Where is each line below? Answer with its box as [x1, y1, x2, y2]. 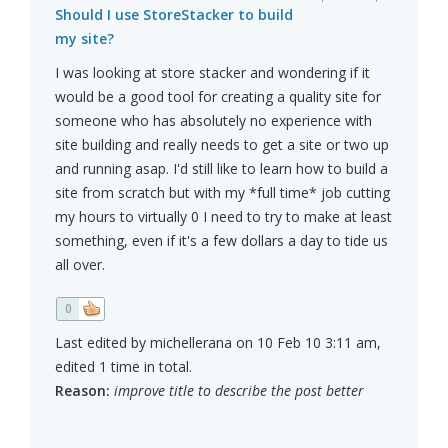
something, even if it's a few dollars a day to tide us [55, 231, 388, 251]
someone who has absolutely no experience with [55, 111, 372, 131]
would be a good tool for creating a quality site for [55, 87, 381, 107]
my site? [55, 29, 114, 49]
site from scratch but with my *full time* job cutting [55, 183, 390, 203]
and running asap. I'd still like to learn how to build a [55, 159, 388, 179]
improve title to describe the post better [114, 381, 364, 401]
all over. [55, 255, 105, 275]
